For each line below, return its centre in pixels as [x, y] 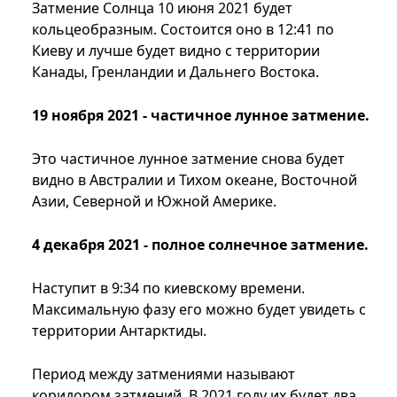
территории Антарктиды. [119, 331]
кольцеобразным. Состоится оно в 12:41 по [183, 30]
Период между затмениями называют [163, 374]
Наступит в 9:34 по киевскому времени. [168, 288]
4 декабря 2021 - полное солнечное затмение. [200, 245]
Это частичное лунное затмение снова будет [188, 159]
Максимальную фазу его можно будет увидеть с [199, 310]
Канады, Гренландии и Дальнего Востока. [175, 72]
